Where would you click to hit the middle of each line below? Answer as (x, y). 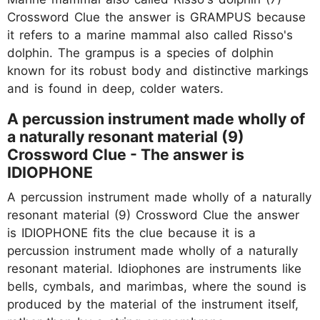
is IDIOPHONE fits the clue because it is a (131, 232)
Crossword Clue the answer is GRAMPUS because (156, 17)
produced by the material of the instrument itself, (153, 304)
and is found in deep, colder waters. (115, 88)
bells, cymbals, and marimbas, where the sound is (157, 286)
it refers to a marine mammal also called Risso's (150, 35)
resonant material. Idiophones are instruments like (154, 268)
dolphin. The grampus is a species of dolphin (140, 52)
